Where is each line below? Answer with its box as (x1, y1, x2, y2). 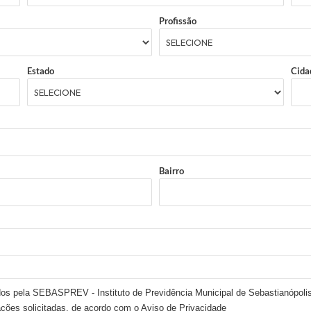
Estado (27, 65, 55, 76)
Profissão (159, 15, 196, 26)
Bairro (159, 165, 184, 176)
